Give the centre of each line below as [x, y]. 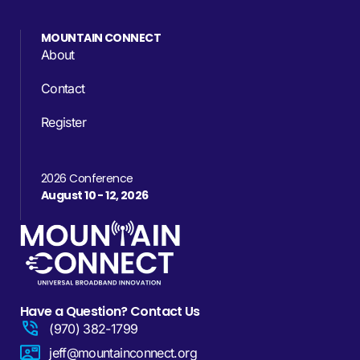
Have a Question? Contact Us [110, 312]
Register [63, 123]
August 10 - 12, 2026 [95, 196]
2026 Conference [87, 179]
